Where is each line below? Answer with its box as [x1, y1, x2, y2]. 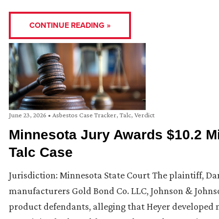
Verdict [134, 110, 154, 119]
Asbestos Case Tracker [52, 110, 116, 119]
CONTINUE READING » [29, 20, 110, 31]
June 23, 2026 [9, 110, 48, 119]
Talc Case [9, 144, 73, 160]
